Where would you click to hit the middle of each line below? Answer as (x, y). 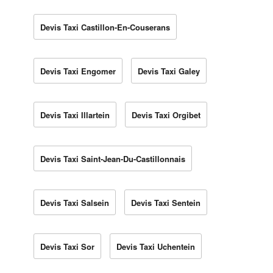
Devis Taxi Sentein (166, 202)
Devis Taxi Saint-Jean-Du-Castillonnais (113, 158)
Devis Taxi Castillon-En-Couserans (105, 27)
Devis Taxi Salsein (75, 202)
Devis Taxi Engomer (78, 71)
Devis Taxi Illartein (75, 115)
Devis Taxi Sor (67, 246)
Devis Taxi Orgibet (166, 115)
